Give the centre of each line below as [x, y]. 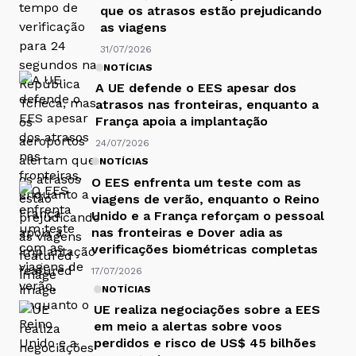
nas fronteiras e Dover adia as [187, 232]
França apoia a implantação [182, 122]
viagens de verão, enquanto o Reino [205, 199]
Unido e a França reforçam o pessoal [208, 215]
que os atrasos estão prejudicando [211, 10]
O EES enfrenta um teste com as [196, 182]
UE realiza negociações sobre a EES [207, 310]
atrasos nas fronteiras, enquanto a [207, 105]
